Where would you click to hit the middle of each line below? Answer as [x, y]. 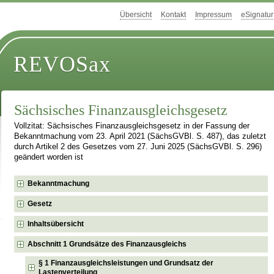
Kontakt [173, 15]
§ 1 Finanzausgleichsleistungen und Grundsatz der [126, 263]
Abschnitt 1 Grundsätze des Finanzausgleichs [107, 244]
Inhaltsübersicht [56, 224]
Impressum [213, 15]
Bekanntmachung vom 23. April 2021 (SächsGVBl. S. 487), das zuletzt [140, 137]
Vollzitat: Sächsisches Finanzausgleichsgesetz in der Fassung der [132, 126]
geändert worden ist [49, 157]
